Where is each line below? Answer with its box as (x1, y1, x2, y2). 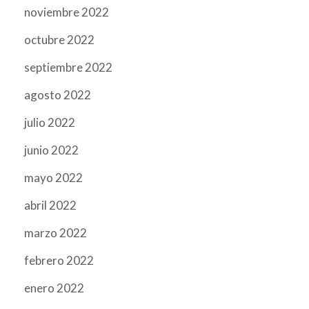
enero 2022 (24, 281, 84, 295)
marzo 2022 (24, 226, 87, 240)
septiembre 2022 (24, 60, 112, 74)
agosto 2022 (24, 88, 91, 102)
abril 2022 (24, 198, 77, 212)
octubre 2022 (24, 32, 94, 47)
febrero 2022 (24, 253, 94, 268)
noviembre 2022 (24, 5, 109, 19)
